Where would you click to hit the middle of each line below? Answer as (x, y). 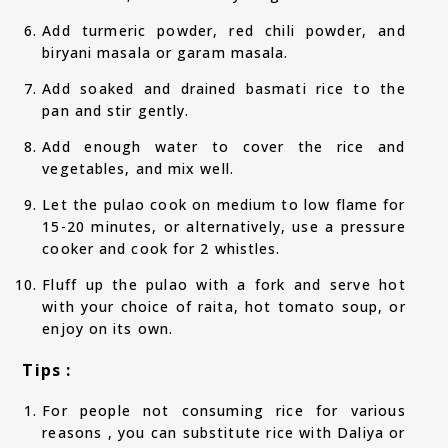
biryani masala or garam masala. (165, 53)
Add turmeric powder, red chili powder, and (224, 31)
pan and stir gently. (116, 111)
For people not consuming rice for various (224, 411)
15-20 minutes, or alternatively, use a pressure (224, 227)
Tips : (47, 370)
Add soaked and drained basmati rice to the (224, 89)
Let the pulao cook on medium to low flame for (224, 205)
